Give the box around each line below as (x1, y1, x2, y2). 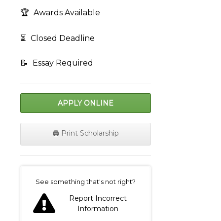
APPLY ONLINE (58, 99, 113, 108)
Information (77, 204, 118, 214)
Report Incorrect (69, 194, 127, 203)
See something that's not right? (36, 178, 136, 186)
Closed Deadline (29, 34, 95, 43)
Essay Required (31, 58, 93, 68)
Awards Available (32, 8, 100, 18)
